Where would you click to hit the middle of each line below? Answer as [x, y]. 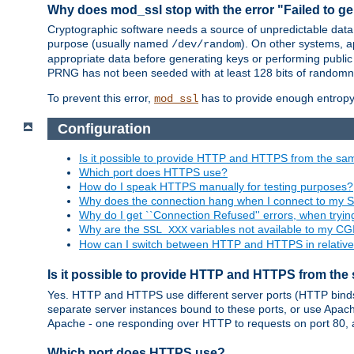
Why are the [111, 230]
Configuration [104, 128]
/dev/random [206, 45]
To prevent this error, [101, 98]
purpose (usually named [109, 44]
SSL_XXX [165, 230]
